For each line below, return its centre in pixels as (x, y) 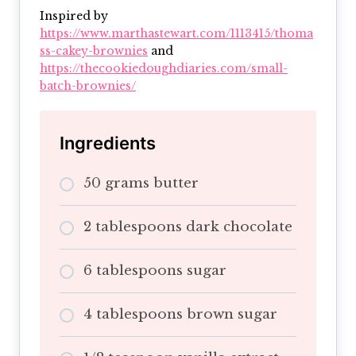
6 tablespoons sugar (155, 270)
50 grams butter (141, 183)
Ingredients (108, 143)
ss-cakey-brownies (94, 50)
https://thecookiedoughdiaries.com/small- (164, 68)
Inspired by (74, 15)
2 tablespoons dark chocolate (188, 226)
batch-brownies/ (88, 85)
